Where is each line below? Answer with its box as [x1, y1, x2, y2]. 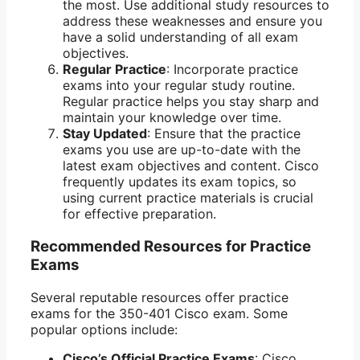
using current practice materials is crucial [63, 190, 313, 207]
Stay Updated [63, 125, 147, 142]
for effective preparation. [63, 206, 216, 223]
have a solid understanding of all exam [63, 29, 298, 46]
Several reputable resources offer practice [31, 288, 288, 305]
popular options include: [31, 321, 178, 337]
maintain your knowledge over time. [63, 109, 281, 126]
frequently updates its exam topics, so [63, 174, 297, 190]
